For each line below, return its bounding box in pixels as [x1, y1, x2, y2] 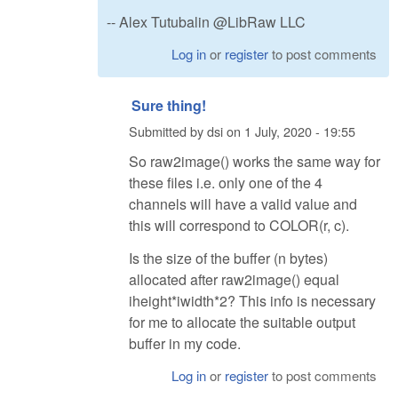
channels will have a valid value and [129, 193, 357, 214]
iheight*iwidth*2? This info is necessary [129, 290, 376, 311]
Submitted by [129, 122, 207, 141]
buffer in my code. [129, 332, 241, 354]
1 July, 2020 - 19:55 [244, 122, 355, 141]
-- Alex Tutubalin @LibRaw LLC [107, 12, 306, 33]
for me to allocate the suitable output [129, 311, 355, 332]
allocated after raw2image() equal [129, 268, 339, 290]
